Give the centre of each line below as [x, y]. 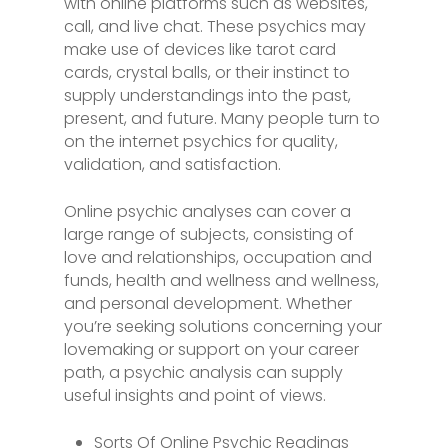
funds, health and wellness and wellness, [221, 280]
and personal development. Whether [208, 303]
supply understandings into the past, [207, 95]
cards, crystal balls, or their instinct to [207, 72]
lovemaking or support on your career [211, 349]
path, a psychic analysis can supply [203, 372]
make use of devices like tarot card [200, 49]
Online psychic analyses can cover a [207, 211]
